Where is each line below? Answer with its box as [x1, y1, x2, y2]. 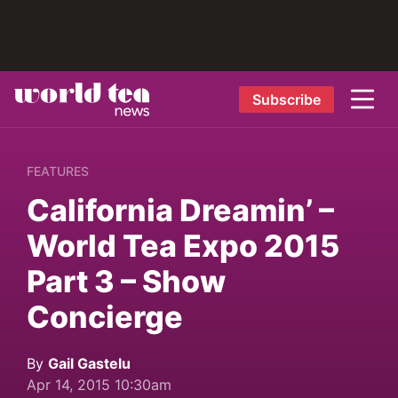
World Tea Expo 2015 [27, 227, 339, 264]
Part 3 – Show [27, 263, 226, 299]
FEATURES [27, 163, 89, 179]
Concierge [27, 298, 183, 335]
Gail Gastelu [48, 354, 131, 372]
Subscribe [251, 90, 321, 108]
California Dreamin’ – [27, 192, 334, 228]
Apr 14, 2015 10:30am [27, 376, 171, 394]
